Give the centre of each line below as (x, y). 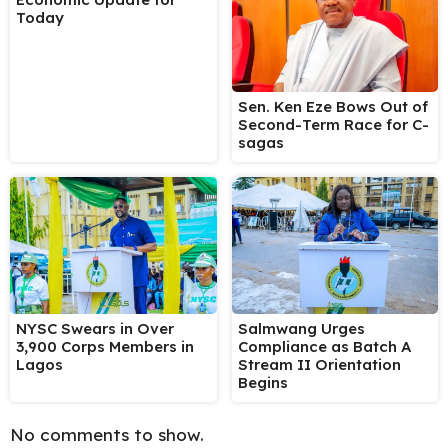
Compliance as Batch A (324, 347)
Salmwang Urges (301, 329)
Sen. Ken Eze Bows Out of (332, 106)
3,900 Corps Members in (105, 347)
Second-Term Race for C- (333, 124)
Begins (262, 383)
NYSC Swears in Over (95, 329)
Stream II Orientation (319, 365)
